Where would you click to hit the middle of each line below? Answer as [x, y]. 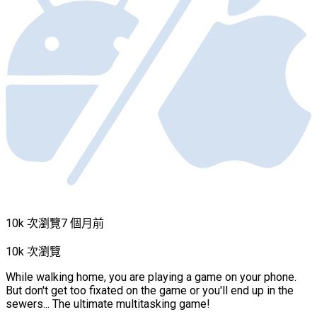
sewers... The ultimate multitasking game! [108, 304]
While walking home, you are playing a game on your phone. [151, 277]
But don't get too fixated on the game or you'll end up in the [150, 291]
